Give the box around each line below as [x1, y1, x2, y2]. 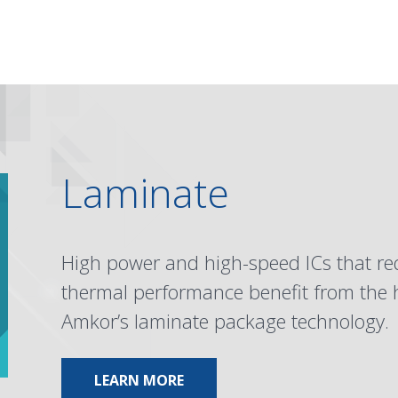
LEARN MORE [93, 370, 184, 390]
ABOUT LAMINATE [182, 370, 311, 389]
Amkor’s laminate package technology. [60, 307, 389, 334]
